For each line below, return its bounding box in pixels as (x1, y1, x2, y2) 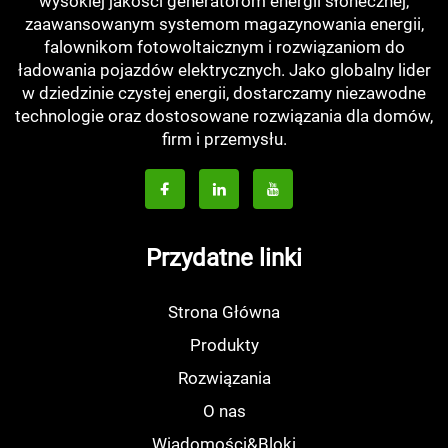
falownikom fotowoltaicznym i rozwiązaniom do (43, 37, 405, 58)
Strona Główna (168, 302, 280, 323)
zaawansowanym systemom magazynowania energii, (24, 14, 424, 35)
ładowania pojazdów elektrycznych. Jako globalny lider (17, 60, 431, 81)
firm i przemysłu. (161, 129, 287, 150)
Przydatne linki (146, 244, 302, 273)
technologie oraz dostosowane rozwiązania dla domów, (15, 106, 433, 127)
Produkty (189, 335, 259, 356)
